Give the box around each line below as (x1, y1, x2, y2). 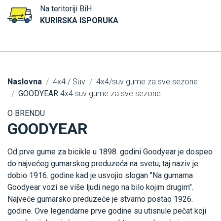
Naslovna (7, 77, 42, 87)
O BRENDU (7, 109, 45, 118)
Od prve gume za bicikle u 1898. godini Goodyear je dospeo (7, 147, 213, 157)
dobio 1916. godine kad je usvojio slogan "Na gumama (7, 171, 193, 181)
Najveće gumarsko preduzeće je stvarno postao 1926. (7, 194, 193, 204)
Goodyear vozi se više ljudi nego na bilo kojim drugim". (7, 183, 193, 192)
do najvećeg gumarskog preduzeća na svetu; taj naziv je (7, 159, 198, 169)
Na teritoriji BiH (40, 4, 92, 14)
